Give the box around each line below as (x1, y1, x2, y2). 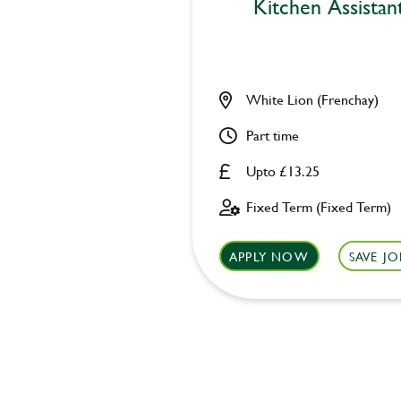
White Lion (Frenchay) (245, 89, 379, 109)
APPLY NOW (229, 246, 309, 266)
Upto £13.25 (245, 160, 320, 181)
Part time (245, 124, 299, 145)
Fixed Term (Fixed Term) (245, 196, 391, 217)
